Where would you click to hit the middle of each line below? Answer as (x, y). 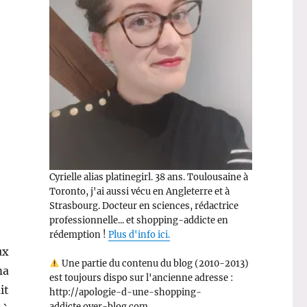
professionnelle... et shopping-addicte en (138, 220)
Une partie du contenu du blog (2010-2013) (154, 263)
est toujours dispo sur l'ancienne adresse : (141, 278)
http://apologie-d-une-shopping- (125, 292)
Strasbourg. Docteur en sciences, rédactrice (144, 206)
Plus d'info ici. (139, 234)
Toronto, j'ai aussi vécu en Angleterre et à (139, 191)
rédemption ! (78, 234)
